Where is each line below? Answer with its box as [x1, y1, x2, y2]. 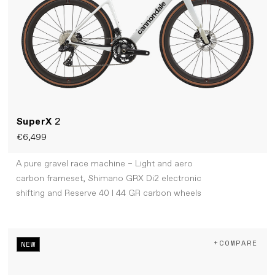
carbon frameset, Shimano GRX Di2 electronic [15, 173, 201, 185]
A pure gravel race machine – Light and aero [15, 158, 193, 170]
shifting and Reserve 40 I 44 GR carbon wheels [15, 188, 201, 199]
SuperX [16, 115, 55, 128]
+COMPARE [214, 238, 258, 249]
